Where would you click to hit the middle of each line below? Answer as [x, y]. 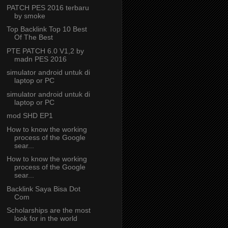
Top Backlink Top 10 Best [47, 29]
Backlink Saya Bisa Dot [43, 189]
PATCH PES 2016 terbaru [48, 7]
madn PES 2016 [40, 59]
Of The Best [33, 37]
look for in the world [46, 219]
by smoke [30, 16]
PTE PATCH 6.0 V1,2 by [45, 51]
